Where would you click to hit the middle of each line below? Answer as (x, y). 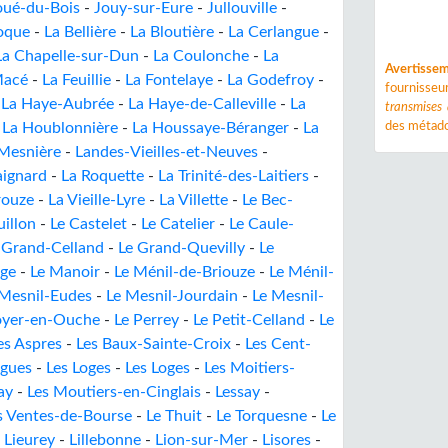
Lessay (237, 392)
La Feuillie (76, 80)
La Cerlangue (273, 32)
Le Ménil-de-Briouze (184, 272)
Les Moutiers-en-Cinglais (114, 392)
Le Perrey (146, 320)
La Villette (193, 200)
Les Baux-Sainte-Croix (153, 344)
